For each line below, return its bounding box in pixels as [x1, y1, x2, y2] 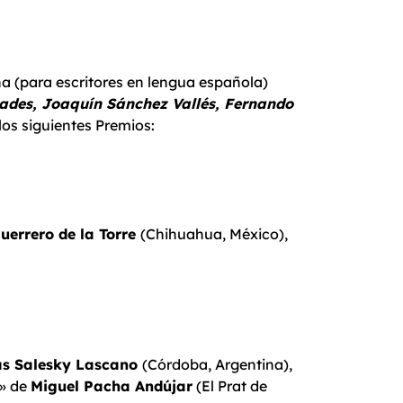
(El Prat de [193, 376, 267, 395]
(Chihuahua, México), [140, 224, 288, 243]
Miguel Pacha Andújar [31, 376, 193, 395]
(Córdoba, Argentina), [142, 354, 292, 373]
